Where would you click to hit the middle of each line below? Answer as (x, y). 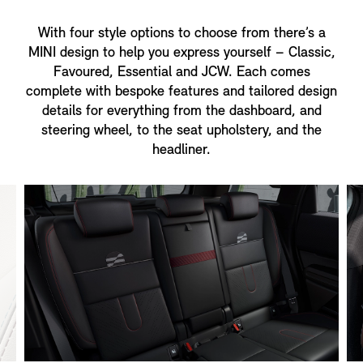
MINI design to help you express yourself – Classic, (181, 53)
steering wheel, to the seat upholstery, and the (181, 130)
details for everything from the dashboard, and (181, 111)
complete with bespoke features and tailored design (181, 92)
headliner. (181, 150)
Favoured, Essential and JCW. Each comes (181, 72)
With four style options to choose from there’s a (181, 33)
